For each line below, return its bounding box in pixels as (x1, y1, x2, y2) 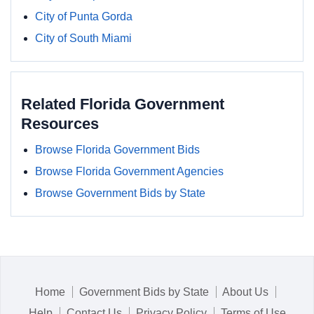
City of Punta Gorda (35, 11, 132, 22)
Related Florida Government (21, 95, 224, 113)
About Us (221, 286, 268, 298)
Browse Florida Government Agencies (35, 165, 224, 177)
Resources (21, 115, 99, 132)
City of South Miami (35, 32, 132, 44)
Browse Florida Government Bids (35, 144, 200, 156)
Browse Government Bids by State (35, 187, 205, 199)
